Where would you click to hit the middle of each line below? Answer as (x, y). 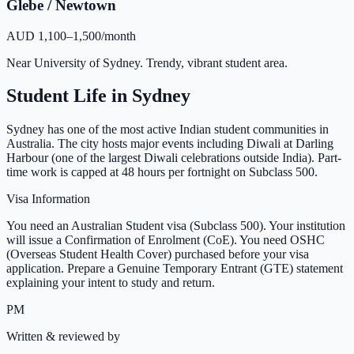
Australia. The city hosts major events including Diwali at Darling (170, 144)
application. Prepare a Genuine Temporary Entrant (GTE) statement (175, 269)
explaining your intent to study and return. (111, 283)
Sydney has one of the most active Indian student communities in (168, 130)
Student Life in (69, 96)
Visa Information (48, 199)
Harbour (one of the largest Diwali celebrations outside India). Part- (174, 158)
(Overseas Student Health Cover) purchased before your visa (158, 254)
